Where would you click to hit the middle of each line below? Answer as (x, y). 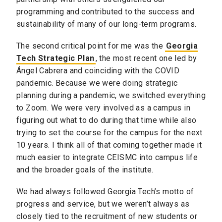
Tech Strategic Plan (55, 58)
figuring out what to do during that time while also (107, 120)
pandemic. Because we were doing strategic (97, 83)
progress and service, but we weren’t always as (103, 204)
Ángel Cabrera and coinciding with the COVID (98, 70)
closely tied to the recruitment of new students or (107, 216)
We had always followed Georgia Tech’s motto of (105, 191)
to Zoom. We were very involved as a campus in (103, 108)
